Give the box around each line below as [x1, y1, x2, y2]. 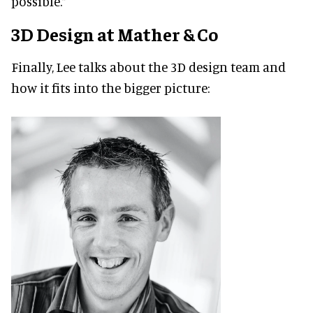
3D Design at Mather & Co [11, 22, 218, 46]
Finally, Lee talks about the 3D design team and [11, 59, 286, 75]
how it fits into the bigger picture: [11, 80, 210, 96]
